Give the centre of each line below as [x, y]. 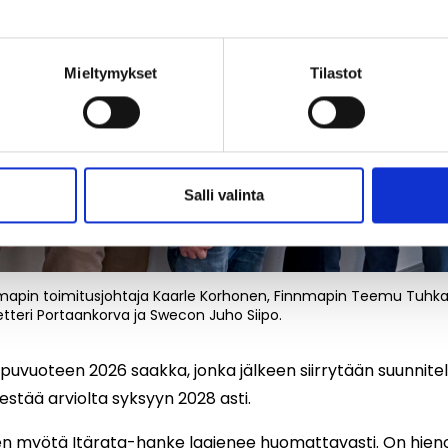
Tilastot [336, 73]
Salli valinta [224, 195]
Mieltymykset [111, 73]
